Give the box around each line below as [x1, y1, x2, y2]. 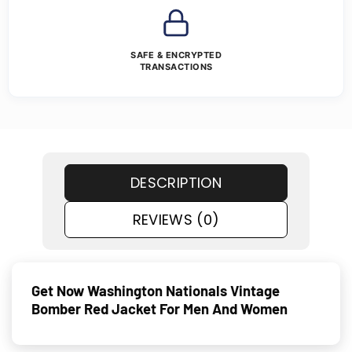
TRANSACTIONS [139, 61, 213, 73]
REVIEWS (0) [132, 210, 220, 230]
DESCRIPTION [130, 173, 222, 193]
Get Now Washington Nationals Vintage [31, 281, 280, 299]
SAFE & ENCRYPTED [130, 49, 222, 61]
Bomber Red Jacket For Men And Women [31, 299, 288, 317]
